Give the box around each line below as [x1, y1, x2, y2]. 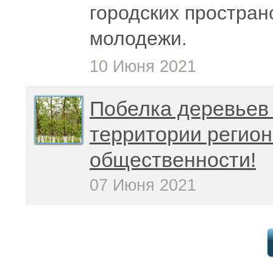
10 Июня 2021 [90, 57, 196, 76]
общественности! [90, 148, 256, 171]
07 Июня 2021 [90, 176, 196, 194]
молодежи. [90, 27, 187, 49]
